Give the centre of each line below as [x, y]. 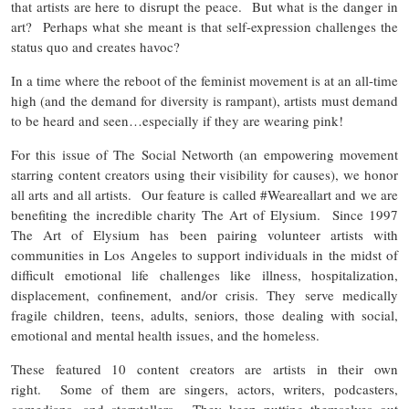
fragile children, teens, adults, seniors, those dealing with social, [204, 315]
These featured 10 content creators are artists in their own [204, 368]
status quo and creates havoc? [100, 46]
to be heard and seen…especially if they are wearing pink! [177, 120]
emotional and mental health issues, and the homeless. [168, 335]
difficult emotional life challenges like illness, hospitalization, [204, 274]
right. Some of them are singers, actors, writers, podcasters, [204, 388]
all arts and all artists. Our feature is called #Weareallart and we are [204, 194]
